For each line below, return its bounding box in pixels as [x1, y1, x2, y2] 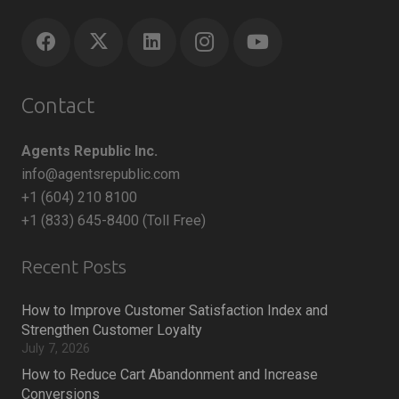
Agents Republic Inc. [21, 142, 158, 159]
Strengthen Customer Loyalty [21, 321, 202, 338]
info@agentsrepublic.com [21, 165, 180, 183]
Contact [21, 94, 94, 118]
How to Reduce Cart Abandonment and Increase [21, 365, 318, 383]
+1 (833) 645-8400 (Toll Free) [21, 211, 206, 229]
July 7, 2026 [21, 340, 90, 356]
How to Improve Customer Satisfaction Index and [21, 301, 328, 319]
